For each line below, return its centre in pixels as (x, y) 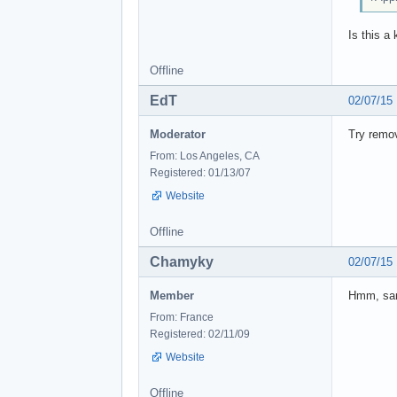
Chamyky (182, 262)
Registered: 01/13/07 (200, 173)
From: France (182, 318)
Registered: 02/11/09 (200, 335)
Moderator (178, 135)
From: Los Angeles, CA (205, 156)
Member (172, 296)
